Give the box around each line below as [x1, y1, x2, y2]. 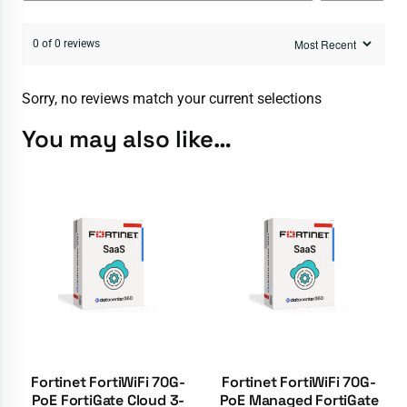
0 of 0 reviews [33, 36, 100, 50]
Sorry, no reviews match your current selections [22, 89, 322, 107]
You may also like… [22, 124, 232, 154]
